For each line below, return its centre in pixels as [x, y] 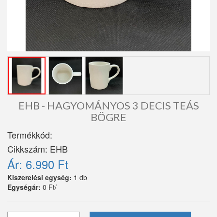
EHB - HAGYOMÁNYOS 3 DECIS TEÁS [108, 105]
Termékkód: [31, 135]
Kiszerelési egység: [39, 177]
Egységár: [24, 187]
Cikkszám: [29, 149]
